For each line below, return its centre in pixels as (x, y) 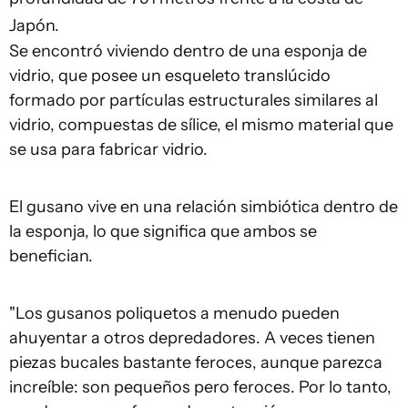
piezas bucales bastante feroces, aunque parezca (196, 362)
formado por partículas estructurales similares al (194, 100)
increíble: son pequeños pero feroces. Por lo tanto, (200, 387)
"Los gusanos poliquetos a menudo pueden (174, 313)
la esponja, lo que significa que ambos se (163, 231)
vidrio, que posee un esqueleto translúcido (170, 75)
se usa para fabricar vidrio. (108, 149)
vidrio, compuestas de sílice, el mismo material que (201, 124)
